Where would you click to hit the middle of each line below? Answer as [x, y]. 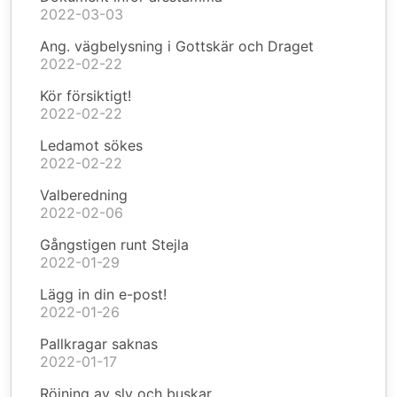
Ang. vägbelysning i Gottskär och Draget [177, 46]
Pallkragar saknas [99, 344]
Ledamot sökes [91, 145]
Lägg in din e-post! [103, 294]
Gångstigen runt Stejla [114, 245]
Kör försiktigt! [86, 96]
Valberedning [84, 195]
